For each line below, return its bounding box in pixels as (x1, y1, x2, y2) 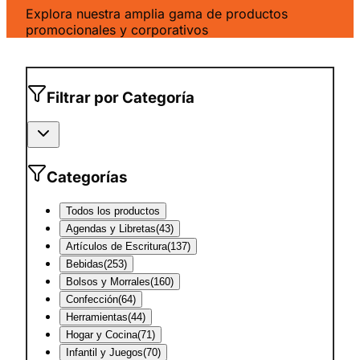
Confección (66, 292, 118, 305)
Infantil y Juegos (66, 346, 143, 358)
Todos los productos (66, 204, 160, 217)
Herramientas (66, 310, 128, 323)
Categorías (47, 168, 127, 187)
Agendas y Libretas (66, 222, 156, 235)
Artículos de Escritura (66, 239, 167, 252)
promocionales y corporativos (26, 21, 208, 38)
